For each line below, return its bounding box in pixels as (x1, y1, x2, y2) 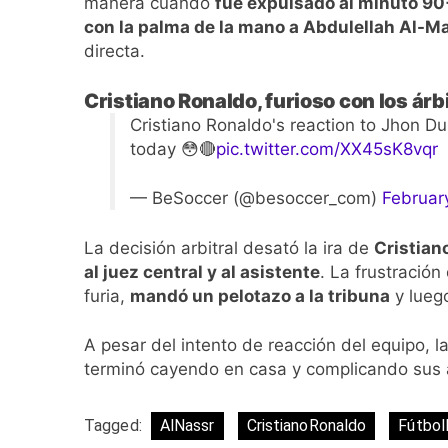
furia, (84, 285, 130, 306)
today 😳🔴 (129, 138, 216, 159)
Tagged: (84, 415, 146, 435)
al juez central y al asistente (84, 261, 320, 282)
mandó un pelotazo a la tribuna (130, 285, 390, 306)
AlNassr (159, 415, 215, 435)
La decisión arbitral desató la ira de (84, 237, 374, 258)
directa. (84, 41, 145, 62)
